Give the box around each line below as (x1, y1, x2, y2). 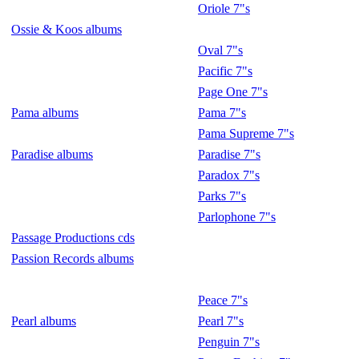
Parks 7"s (198, 189, 246, 203)
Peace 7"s (198, 293, 248, 307)
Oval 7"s (198, 43, 243, 57)
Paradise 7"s (198, 147, 260, 161)
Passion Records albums (11, 252, 134, 265)
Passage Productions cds (11, 231, 135, 244)
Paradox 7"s (198, 168, 260, 182)
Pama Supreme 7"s (198, 127, 294, 140)
